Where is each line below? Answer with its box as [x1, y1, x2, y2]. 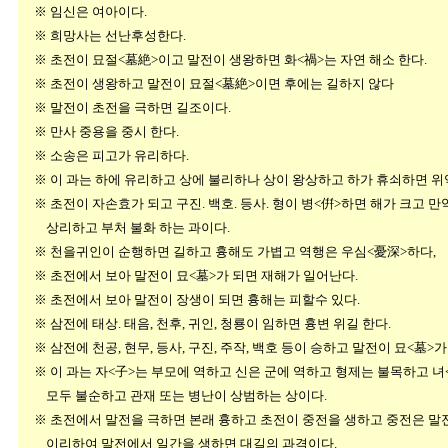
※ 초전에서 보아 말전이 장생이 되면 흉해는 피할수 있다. [19, 292, 360, 307]
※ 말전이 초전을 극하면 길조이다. [19, 100, 231, 115]
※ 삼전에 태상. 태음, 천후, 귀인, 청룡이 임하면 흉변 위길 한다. [19, 316, 391, 331]
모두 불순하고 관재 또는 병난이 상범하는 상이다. [19, 388, 327, 403]
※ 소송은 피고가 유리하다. [19, 148, 189, 163]
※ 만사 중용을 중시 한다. [19, 124, 179, 139]
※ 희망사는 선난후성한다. [19, 28, 186, 43]
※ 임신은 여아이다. [19, 4, 147, 19]
